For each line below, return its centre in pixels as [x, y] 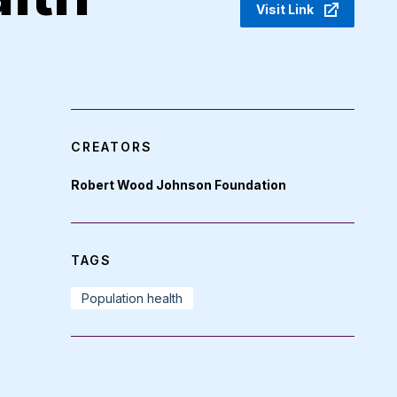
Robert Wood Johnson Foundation [179, 184]
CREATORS [112, 146]
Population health [132, 298]
